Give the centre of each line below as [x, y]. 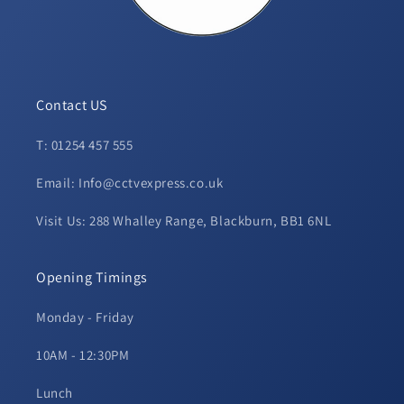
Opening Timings [92, 278]
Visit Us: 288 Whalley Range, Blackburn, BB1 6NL [184, 221]
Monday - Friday [85, 317]
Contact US [72, 106]
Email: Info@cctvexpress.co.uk [130, 183]
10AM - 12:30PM [83, 355]
